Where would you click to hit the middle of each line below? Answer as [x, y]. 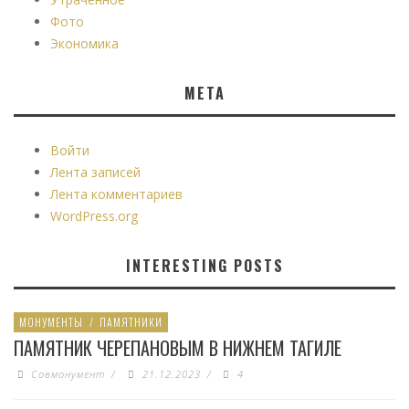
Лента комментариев [116, 194]
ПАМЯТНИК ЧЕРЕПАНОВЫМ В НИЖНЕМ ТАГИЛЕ [178, 347]
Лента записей [95, 172]
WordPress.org [94, 215]
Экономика [84, 43]
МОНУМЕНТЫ [51, 321]
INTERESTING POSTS [204, 265]
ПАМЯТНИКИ [131, 321]
